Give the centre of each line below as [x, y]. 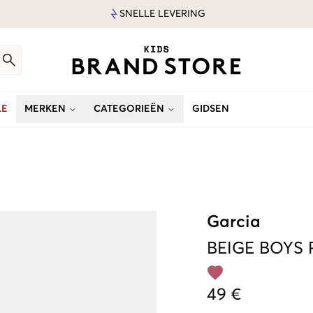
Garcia [234, 222]
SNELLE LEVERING [162, 14]
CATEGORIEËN [129, 109]
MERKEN [45, 109]
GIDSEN [211, 109]
